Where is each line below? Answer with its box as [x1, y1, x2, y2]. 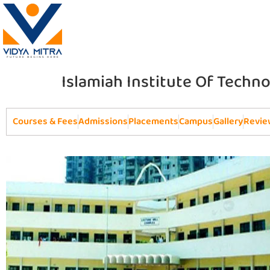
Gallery [213, 114, 243, 129]
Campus [179, 114, 213, 129]
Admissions [78, 114, 128, 129]
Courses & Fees [13, 114, 78, 129]
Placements [128, 114, 178, 129]
